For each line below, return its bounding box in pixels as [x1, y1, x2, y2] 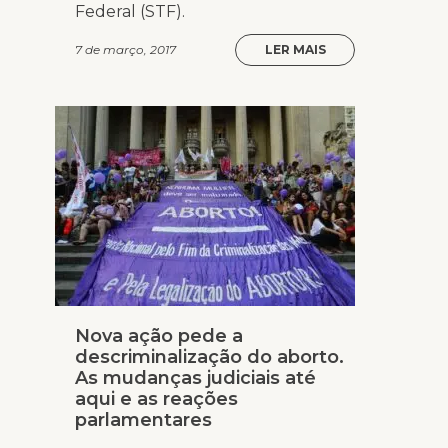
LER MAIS [264, 42, 326, 58]
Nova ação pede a [75, 325, 243, 348]
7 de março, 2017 [75, 42, 176, 58]
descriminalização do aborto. [75, 346, 344, 369]
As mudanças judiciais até [75, 367, 316, 390]
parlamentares [75, 409, 212, 432]
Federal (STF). [75, 2, 185, 22]
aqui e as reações [75, 388, 238, 411]
